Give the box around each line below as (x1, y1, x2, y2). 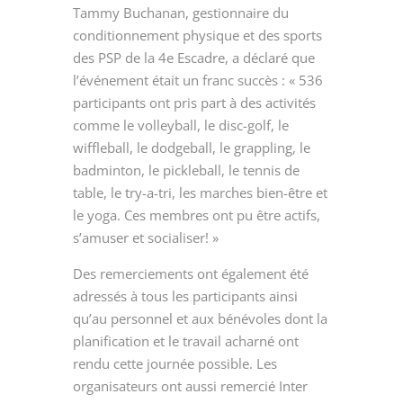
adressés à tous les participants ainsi (72, 286, 298, 305)
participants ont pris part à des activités (72, 93, 316, 112)
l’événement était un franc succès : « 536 (72, 70, 323, 89)
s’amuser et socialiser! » (72, 228, 219, 246)
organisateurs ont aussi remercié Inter (72, 376, 308, 395)
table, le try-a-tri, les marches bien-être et (72, 183, 327, 201)
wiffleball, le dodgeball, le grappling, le (72, 138, 310, 157)
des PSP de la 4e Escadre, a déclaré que (72, 48, 315, 67)
